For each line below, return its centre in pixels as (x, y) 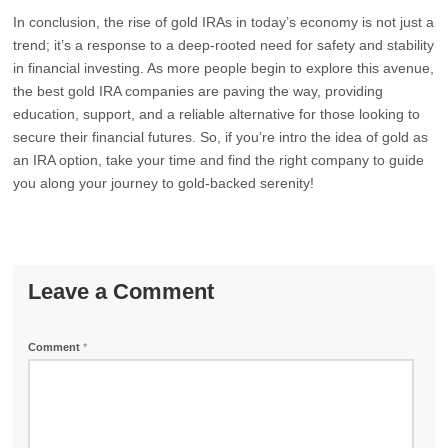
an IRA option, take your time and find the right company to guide (219, 160)
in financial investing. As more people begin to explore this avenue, (224, 68)
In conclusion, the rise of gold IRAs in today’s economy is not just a (224, 22)
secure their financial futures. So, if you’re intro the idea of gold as (221, 137)
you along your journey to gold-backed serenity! (164, 183)
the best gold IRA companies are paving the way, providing (198, 91)
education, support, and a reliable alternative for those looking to (217, 114)
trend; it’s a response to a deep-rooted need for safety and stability (224, 45)
